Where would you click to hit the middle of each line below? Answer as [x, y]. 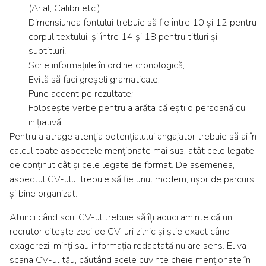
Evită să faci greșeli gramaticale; [94, 80]
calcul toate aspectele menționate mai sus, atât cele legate [132, 151]
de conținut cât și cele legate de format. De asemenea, [122, 165]
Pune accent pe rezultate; [81, 94]
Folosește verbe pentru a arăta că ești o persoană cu [137, 108]
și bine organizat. [43, 194]
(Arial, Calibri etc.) [64, 9]
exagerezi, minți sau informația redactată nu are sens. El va [128, 246]
